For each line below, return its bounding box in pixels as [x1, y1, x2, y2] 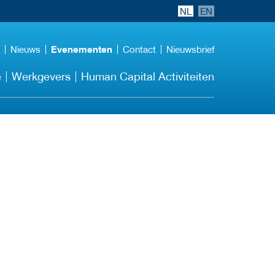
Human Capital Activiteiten [81, 70, 214, 83]
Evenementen [51, 44, 112, 55]
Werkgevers [12, 70, 71, 83]
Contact [123, 44, 156, 55]
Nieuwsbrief [166, 44, 214, 55]
